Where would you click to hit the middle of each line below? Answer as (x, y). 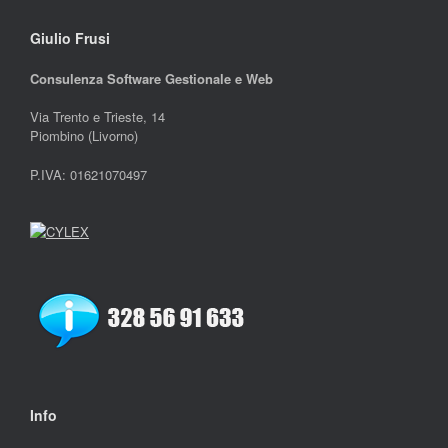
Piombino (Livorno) (84, 136)
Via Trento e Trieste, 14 (97, 117)
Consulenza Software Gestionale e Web (151, 78)
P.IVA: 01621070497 (88, 174)
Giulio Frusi (70, 37)
